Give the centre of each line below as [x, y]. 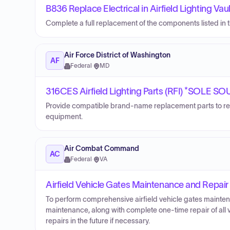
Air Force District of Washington [117, 55]
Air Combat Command [102, 149]
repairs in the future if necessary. [98, 221]
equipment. [64, 117]
